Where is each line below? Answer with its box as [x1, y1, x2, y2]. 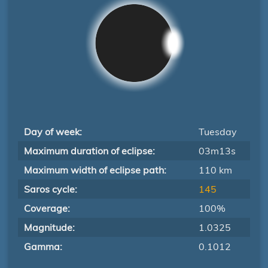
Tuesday [199, 126, 237, 138]
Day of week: [24, 126, 82, 138]
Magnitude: [24, 221, 75, 233]
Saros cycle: [24, 183, 77, 195]
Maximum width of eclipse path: [24, 164, 166, 176]
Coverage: [24, 202, 70, 214]
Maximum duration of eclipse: [24, 145, 155, 157]
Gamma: [24, 240, 62, 252]
